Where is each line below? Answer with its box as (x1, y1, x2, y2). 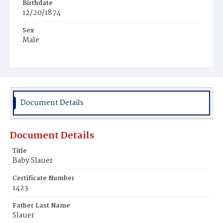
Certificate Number (12, 173, 75, 184)
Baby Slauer (12, 155, 53, 167)
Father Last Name (12, 201, 70, 211)
